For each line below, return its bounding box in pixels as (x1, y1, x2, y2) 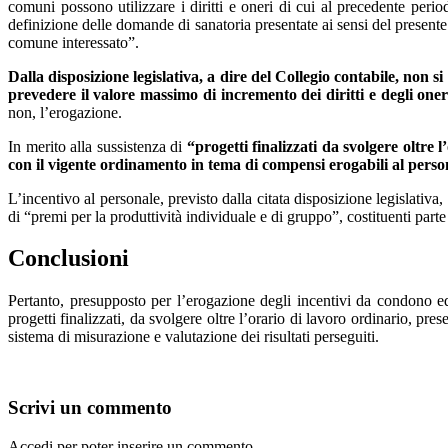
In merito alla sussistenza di (8, 137, 187, 155)
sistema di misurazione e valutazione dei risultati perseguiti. (8, 328, 379, 346)
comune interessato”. (8, 33, 139, 51)
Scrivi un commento (8, 397, 172, 419)
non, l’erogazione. (8, 103, 122, 121)
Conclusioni (8, 245, 129, 272)
